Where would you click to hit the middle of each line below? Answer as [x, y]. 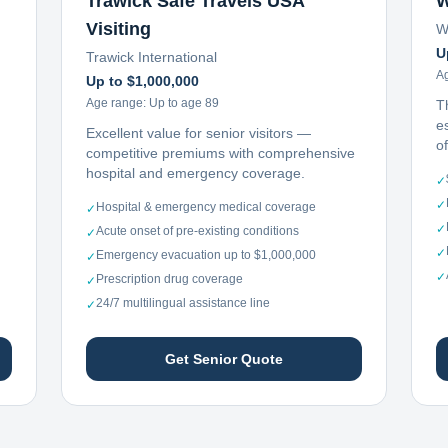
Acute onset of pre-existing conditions [198, 231]
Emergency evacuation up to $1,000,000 [206, 255]
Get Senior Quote [223, 359]
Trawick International [152, 57]
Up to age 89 [184, 103]
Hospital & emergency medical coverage [206, 207]
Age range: [118, 103]
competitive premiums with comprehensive [221, 153]
